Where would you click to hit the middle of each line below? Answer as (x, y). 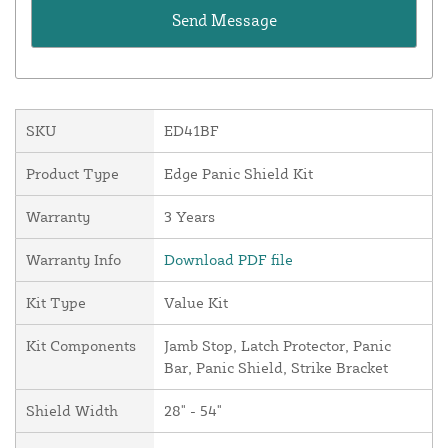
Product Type (72, 174)
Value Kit (196, 303)
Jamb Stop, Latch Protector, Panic (277, 346)
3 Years (189, 217)
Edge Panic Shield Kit (238, 174)
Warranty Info (73, 260)
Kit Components (81, 346)
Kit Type (56, 303)
